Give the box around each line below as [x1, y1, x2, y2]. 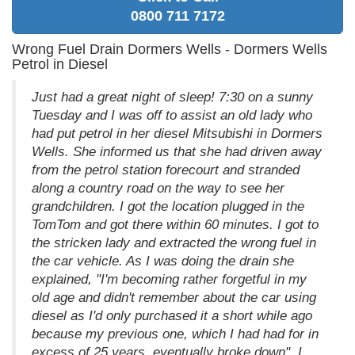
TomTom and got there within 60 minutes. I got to [32, 216, 319, 232]
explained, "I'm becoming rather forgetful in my [32, 271, 307, 287]
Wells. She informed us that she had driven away [32, 143, 322, 159]
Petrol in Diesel [12, 55, 108, 72]
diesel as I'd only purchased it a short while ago [32, 307, 312, 323]
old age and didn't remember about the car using [32, 289, 316, 305]
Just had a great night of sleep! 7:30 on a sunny [32, 89, 313, 105]
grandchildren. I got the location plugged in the [32, 198, 304, 214]
